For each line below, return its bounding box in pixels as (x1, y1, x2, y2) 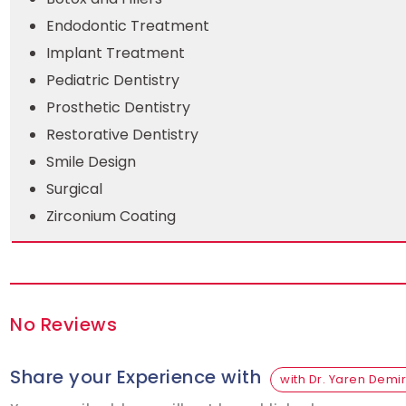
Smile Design (46, 151, 136, 172)
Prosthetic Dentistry (46, 97, 190, 118)
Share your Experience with (10, 364, 261, 390)
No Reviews (10, 312, 117, 337)
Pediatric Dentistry (46, 70, 179, 91)
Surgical (46, 179, 102, 199)
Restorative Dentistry (46, 124, 198, 145)
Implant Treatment (46, 43, 185, 63)
